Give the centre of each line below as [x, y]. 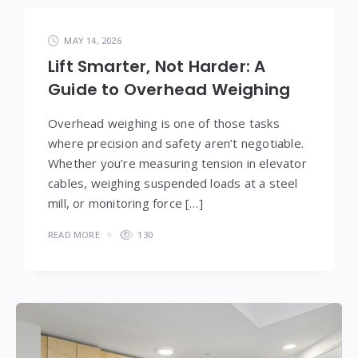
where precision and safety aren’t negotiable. [176, 143]
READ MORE [74, 234]
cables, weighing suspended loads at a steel [173, 183]
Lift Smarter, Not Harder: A [157, 66]
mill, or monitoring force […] [125, 203]
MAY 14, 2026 [93, 40]
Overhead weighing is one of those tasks [164, 123]
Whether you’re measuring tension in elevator [177, 163]
